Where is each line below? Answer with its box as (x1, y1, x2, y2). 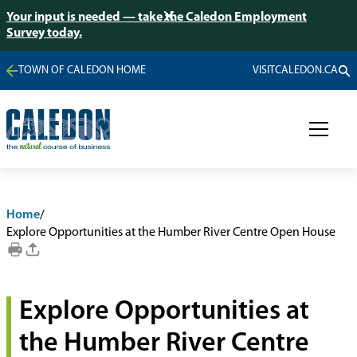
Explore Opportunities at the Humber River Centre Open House (6, 226, 335, 239)
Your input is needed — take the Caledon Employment (6, 11, 307, 24)
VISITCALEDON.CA (253, 64, 338, 76)
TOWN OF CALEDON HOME (18, 64, 147, 76)
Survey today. (6, 27, 82, 40)
